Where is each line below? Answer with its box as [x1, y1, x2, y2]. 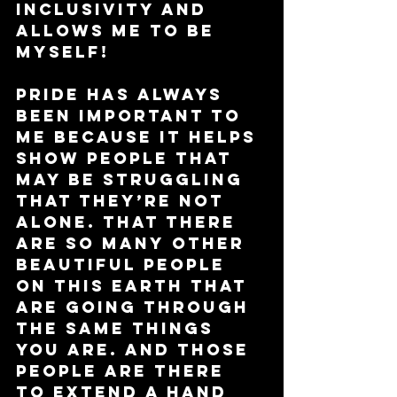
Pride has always [16, 83, 230, 105]
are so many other [16, 232, 252, 253]
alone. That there [16, 211, 243, 232]
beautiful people [16, 253, 232, 275]
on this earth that [16, 275, 254, 296]
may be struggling [16, 168, 250, 190]
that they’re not [16, 190, 231, 211]
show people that [16, 147, 239, 168]
